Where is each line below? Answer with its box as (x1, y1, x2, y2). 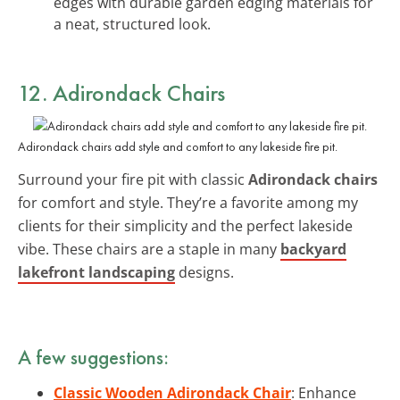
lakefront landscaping (18, 262, 175, 282)
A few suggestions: (18, 343, 169, 371)
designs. (175, 262, 234, 282)
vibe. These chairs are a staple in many (18, 238, 280, 259)
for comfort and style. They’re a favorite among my (18, 192, 358, 212)
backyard (280, 238, 346, 259)
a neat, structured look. (54, 13, 211, 34)
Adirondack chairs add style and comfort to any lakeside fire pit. (18, 137, 337, 154)
